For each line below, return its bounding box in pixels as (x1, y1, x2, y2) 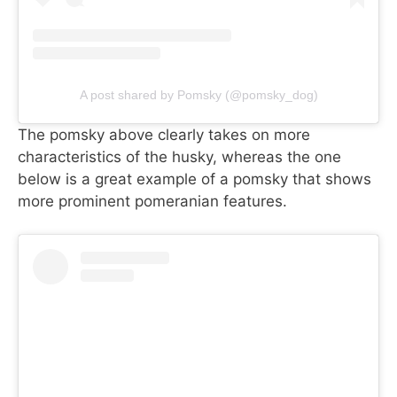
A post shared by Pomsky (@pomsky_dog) (79, 87, 318, 102)
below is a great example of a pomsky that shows (18, 169, 371, 188)
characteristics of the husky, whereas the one (18, 147, 341, 166)
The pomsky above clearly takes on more (18, 125, 310, 144)
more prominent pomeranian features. (18, 191, 287, 210)
